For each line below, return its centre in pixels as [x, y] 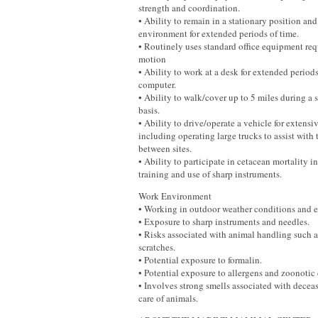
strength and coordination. [189, 8]
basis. [149, 110]
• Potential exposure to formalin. [200, 260]
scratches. [157, 247]
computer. [157, 84]
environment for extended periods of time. [219, 33]
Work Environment [175, 196]
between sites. [165, 148]
